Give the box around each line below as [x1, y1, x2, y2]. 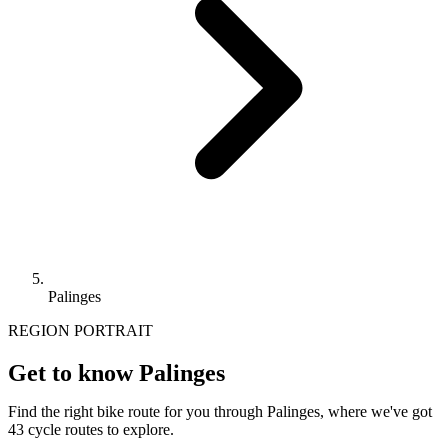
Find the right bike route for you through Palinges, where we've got [8, 402, 432, 420]
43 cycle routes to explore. [8, 420, 174, 438]
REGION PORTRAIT [8, 321, 153, 339]
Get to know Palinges [8, 359, 225, 386]
